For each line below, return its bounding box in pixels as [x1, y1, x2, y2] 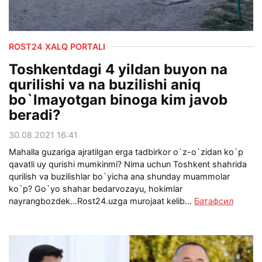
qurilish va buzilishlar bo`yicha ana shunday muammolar [9, 171, 230, 181]
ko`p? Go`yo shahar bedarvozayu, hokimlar [9, 183, 182, 194]
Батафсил [194, 195, 233, 206]
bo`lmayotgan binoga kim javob [9, 91, 227, 108]
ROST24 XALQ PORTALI [9, 41, 105, 51]
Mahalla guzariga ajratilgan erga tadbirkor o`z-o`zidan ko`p [9, 146, 243, 157]
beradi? [9, 106, 61, 123]
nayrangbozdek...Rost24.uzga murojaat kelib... [9, 195, 194, 206]
